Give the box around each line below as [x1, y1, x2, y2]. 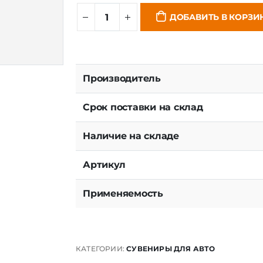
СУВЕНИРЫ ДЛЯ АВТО [126, 244, 215, 253]
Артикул [83, 159, 126, 170]
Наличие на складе [83, 130, 179, 141]
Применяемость [83, 188, 163, 199]
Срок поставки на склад [83, 102, 203, 113]
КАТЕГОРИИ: [76, 244, 127, 253]
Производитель [83, 73, 161, 84]
